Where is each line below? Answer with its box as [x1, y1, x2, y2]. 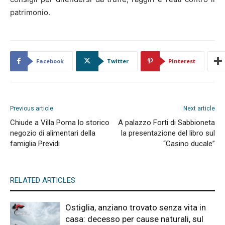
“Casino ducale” [163, 139, 215, 148]
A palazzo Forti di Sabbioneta [118, 118, 215, 127]
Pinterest [168, 57, 195, 65]
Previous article [10, 104, 53, 112]
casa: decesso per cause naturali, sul [65, 213, 203, 224]
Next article [183, 104, 215, 112]
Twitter [107, 57, 129, 65]
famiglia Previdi [10, 139, 60, 148]
